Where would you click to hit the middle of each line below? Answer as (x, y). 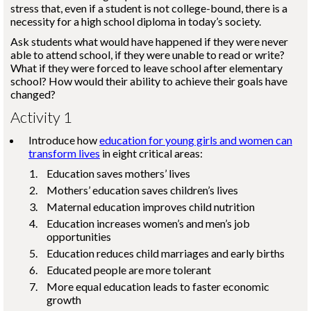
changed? (33, 94)
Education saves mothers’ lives (118, 173)
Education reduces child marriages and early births (166, 253)
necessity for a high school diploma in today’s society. (136, 21)
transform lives (64, 153)
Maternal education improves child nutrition (151, 207)
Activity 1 (41, 117)
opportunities (79, 236)
